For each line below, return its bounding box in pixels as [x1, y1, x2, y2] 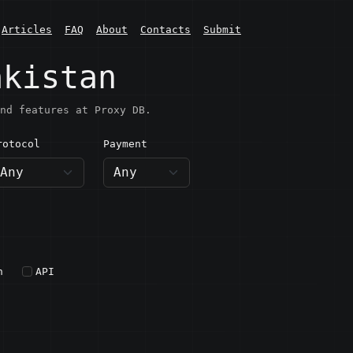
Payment [103, 138, 147, 150]
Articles [2, 23, 52, 35]
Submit [203, 23, 241, 35]
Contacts [140, 23, 191, 35]
